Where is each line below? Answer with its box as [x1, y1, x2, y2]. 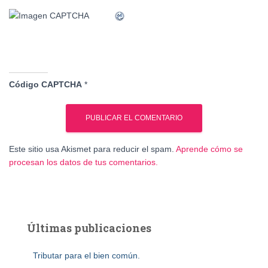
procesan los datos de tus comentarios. [9, 157, 158, 167]
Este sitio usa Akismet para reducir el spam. [9, 144, 176, 154]
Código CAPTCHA [9, 80, 82, 90]
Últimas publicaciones [27, 221, 151, 236]
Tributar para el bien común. [33, 251, 140, 261]
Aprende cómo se [176, 144, 243, 154]
